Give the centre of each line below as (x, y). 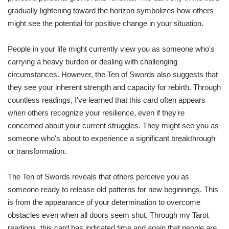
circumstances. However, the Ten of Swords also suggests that (113, 75)
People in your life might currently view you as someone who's (111, 49)
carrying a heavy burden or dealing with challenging (93, 62)
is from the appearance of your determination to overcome (104, 202)
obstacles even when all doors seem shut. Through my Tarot (108, 215)
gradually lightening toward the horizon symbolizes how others (111, 11)
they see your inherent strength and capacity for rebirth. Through (114, 87)
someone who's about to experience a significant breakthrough (111, 139)
